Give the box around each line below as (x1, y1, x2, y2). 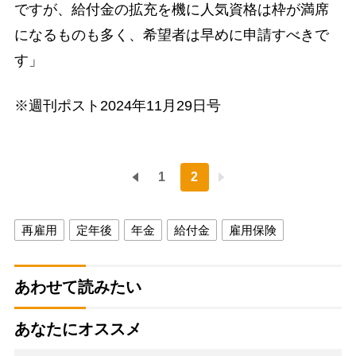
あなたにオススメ (14, 320, 141, 339)
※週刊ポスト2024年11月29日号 (14, 97, 221, 114)
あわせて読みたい (14, 278, 141, 296)
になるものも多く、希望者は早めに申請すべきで (14, 26, 329, 43)
